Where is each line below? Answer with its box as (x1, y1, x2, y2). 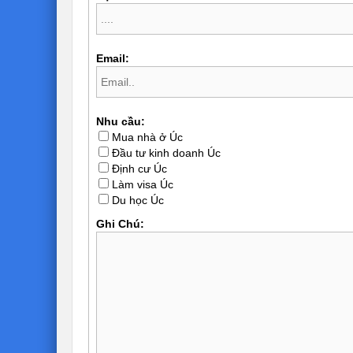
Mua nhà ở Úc (111, 130, 183, 143)
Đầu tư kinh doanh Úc (111, 146, 221, 159)
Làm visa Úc (111, 177, 173, 191)
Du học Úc (111, 193, 164, 206)
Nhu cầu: (95, 114, 145, 128)
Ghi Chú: (95, 217, 144, 230)
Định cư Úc (111, 162, 167, 175)
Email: (95, 51, 129, 65)
